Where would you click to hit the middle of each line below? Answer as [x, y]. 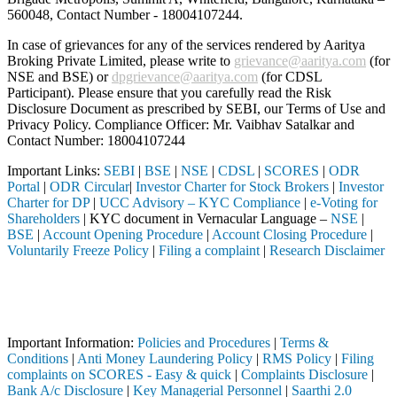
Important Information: [72, 343]
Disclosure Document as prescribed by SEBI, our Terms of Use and [196, 109]
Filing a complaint [209, 251]
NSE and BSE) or [59, 77]
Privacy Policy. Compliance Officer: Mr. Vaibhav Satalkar [171, 125]
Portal [23, 187]
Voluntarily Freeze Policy [78, 251]
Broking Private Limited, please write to [121, 61]
